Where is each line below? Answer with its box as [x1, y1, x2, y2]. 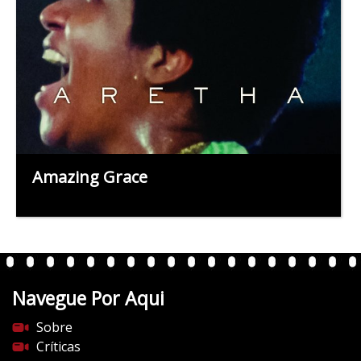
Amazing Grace [32, 165, 147, 188]
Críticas [36, 337, 81, 355]
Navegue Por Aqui [12, 284, 164, 311]
